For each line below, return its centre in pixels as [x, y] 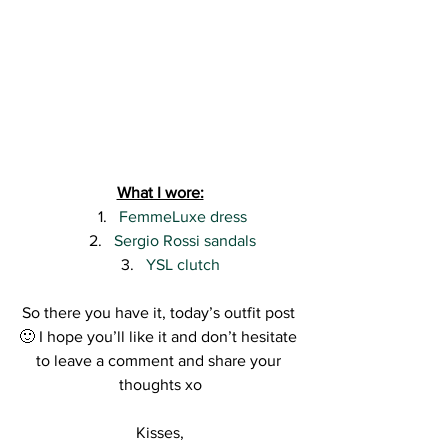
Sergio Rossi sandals [184, 240]
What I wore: [160, 192]
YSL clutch [184, 264]
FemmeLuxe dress [182, 216]
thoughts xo [160, 384]
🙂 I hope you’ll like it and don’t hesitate [160, 336]
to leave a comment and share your [160, 360]
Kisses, [160, 432]
